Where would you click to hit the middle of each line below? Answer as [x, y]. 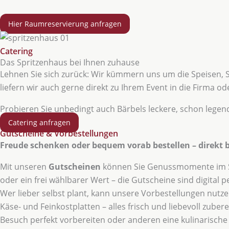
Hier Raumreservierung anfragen [65, 24]
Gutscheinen [75, 167]
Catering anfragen [39, 123]
